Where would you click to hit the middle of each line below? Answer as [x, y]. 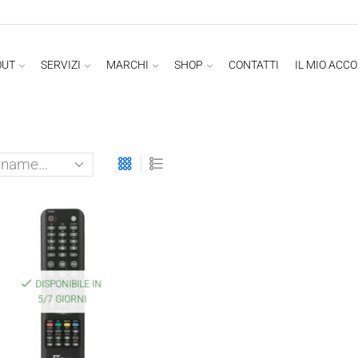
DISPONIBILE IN [69, 284]
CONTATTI [253, 65]
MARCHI [127, 65]
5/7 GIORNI [62, 299]
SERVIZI [60, 65]
